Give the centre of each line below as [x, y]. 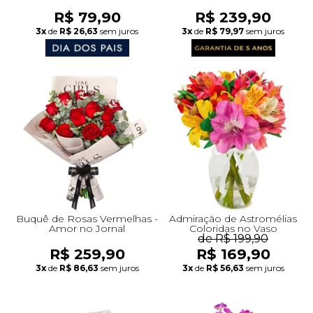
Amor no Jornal [87, 228]
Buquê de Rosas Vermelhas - [87, 218]
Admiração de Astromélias [233, 218]
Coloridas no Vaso [233, 228]
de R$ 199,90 [233, 238]
